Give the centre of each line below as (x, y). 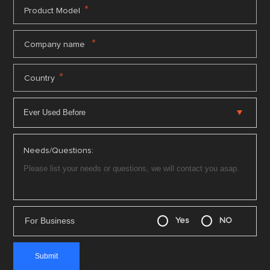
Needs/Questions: (59, 150)
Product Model (52, 11)
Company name (56, 44)
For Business (50, 221)
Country (40, 78)
